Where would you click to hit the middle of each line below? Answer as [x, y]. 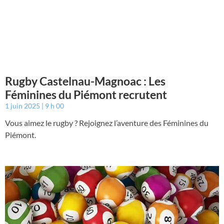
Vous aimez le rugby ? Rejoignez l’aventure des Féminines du [107, 123]
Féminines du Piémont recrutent [86, 95]
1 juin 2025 [23, 106]
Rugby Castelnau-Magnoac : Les [85, 81]
